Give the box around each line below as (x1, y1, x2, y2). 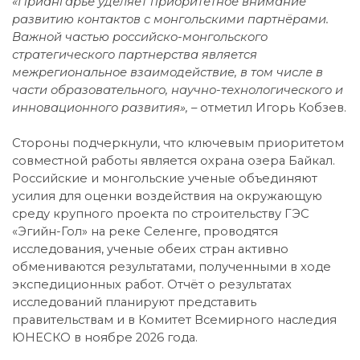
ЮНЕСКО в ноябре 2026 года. (12, 329, 198, 345)
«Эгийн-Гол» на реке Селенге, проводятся (12, 223, 278, 239)
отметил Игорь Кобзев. (200, 100, 346, 115)
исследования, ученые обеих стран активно (12, 241, 288, 256)
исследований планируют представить (12, 294, 256, 309)
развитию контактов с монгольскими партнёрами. (12, 11, 329, 27)
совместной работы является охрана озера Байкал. (12, 153, 335, 168)
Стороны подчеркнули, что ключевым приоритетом (12, 135, 344, 150)
